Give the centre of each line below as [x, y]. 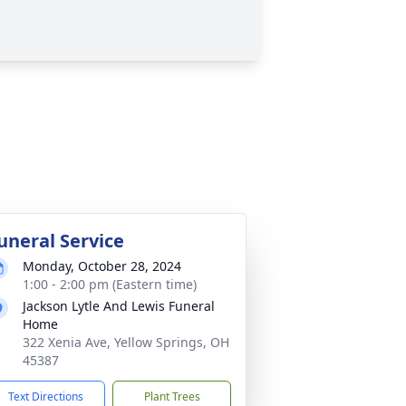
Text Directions [46, 396]
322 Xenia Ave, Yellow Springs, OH [126, 342]
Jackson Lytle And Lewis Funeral [119, 306]
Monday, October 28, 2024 [102, 266]
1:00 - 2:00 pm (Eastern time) [110, 284]
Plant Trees [172, 396]
